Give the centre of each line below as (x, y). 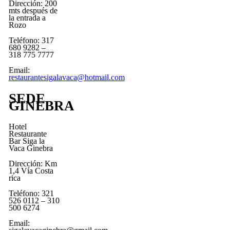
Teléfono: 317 (31, 40)
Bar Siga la (26, 141)
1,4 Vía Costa (31, 171)
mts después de (33, 10)
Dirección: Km (33, 164)
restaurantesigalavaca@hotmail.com (66, 77)
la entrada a (27, 17)
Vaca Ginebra (31, 148)
